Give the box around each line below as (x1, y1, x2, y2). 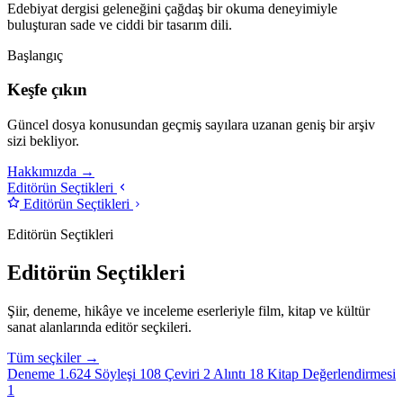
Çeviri (165, 365, 203, 381)
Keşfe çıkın (7, 80, 87, 100)
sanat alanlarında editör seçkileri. (7, 318, 192, 335)
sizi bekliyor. (7, 132, 79, 148)
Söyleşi (94, 365, 139, 381)
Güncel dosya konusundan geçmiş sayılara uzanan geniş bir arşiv (7, 116, 375, 132)
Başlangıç (7, 47, 63, 63)
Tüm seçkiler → (7, 349, 99, 365)
